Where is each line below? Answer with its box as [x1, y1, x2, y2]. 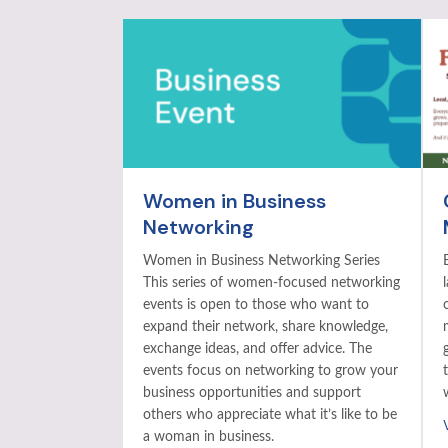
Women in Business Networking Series [143, 254, 380, 269]
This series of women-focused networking [143, 276, 400, 291]
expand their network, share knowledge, [143, 320, 388, 335]
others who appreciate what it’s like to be [143, 408, 397, 423]
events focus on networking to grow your [143, 364, 398, 379]
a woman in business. [143, 430, 274, 445]
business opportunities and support [143, 386, 361, 401]
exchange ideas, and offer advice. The [143, 342, 372, 357]
